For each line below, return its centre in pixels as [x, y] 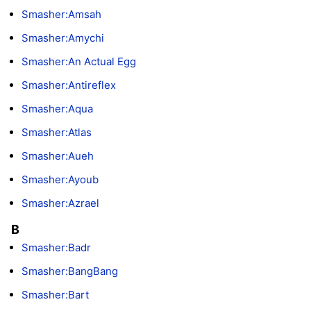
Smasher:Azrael [60, 203]
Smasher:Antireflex [69, 85]
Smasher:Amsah [61, 14]
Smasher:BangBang [70, 271]
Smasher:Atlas [57, 132]
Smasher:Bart [55, 295]
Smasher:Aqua [57, 108]
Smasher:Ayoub [60, 179]
